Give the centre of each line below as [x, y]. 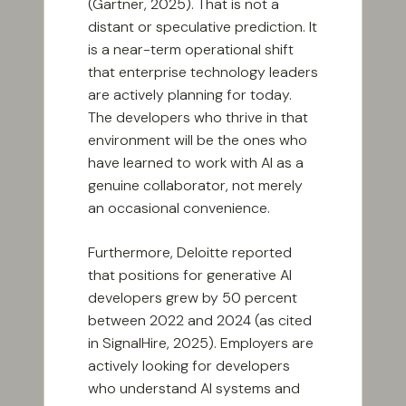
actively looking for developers [189, 366]
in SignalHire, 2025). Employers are [201, 343]
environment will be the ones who [198, 140]
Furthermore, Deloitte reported [190, 253]
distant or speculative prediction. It [203, 27]
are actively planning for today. [190, 95]
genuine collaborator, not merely [195, 186]
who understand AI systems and [194, 389]
